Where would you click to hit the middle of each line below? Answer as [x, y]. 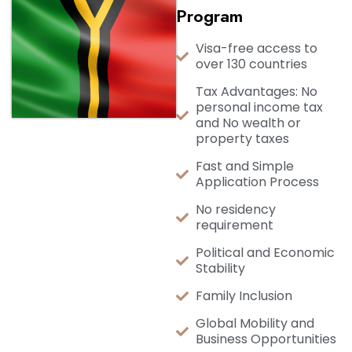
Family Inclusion [244, 296]
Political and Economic [265, 253]
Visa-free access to [257, 48]
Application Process [257, 182]
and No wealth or [248, 123]
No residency [236, 209]
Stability [220, 268]
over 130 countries [251, 64]
